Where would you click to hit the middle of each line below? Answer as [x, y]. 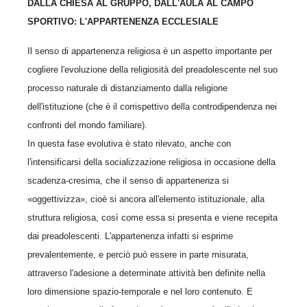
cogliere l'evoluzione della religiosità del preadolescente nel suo [152, 70]
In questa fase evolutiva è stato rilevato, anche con [129, 144]
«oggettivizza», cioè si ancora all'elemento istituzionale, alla [146, 199]
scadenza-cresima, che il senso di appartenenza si [128, 181]
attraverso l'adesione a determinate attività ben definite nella [146, 273]
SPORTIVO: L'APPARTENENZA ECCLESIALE [123, 22]
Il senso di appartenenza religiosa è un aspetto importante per [150, 51]
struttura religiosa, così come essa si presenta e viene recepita [152, 218]
